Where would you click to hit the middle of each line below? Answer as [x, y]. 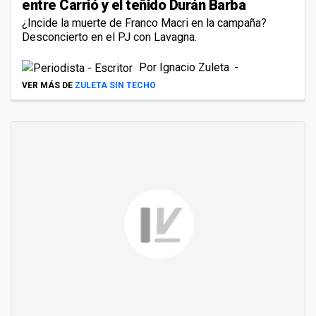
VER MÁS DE [47, 85]
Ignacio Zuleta [196, 67]
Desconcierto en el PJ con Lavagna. [109, 37]
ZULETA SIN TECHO [115, 85]
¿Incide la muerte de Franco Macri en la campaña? [144, 23]
